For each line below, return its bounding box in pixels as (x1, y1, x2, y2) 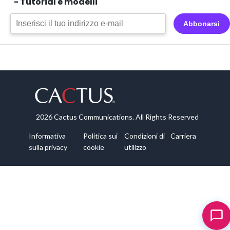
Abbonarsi (183, 20, 220, 28)
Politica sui (83, 131, 118, 141)
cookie (83, 143, 104, 152)
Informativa (29, 131, 66, 141)
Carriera (170, 131, 196, 141)
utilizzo (124, 143, 147, 152)
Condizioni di (124, 131, 165, 141)
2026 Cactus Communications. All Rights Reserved (36, 112, 199, 122)
